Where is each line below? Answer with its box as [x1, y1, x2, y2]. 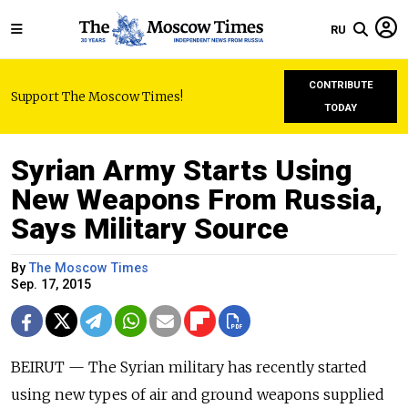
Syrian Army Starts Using [11, 153, 352, 188]
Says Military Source [11, 211, 289, 246]
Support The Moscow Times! [11, 88, 183, 105]
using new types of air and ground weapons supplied [11, 385, 384, 403]
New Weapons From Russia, [11, 182, 382, 217]
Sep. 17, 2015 [11, 277, 91, 292]
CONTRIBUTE [308, 79, 373, 91]
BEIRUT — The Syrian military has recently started [11, 358, 367, 376]
